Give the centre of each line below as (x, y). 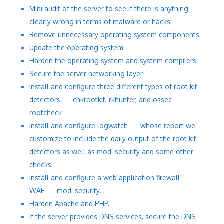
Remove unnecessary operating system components (114, 35)
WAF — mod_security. (65, 191)
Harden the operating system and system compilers (113, 61)
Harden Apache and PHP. (69, 204)
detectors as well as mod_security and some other (111, 152)
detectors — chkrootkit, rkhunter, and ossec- (102, 100)
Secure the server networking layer (86, 74)
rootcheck (45, 113)
